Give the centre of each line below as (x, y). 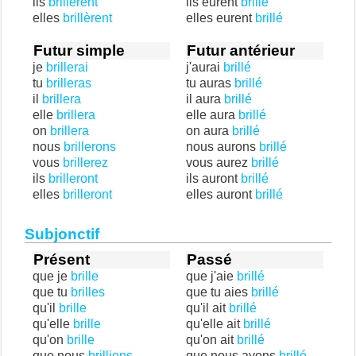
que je (52, 276)
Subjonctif (62, 234)
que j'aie (211, 276)
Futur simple (79, 50)
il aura (205, 99)
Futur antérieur (241, 50)
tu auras (210, 83)
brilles (88, 292)
